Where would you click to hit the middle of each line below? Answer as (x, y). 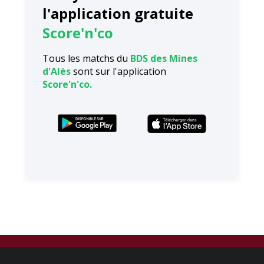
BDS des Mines (164, 58)
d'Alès (56, 71)
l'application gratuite (118, 13)
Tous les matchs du (86, 58)
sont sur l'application (118, 71)
